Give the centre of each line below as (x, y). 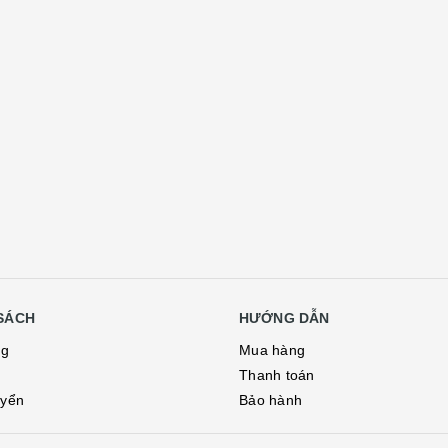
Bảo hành (270, 400)
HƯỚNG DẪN (284, 318)
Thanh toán (277, 375)
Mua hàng (272, 350)
